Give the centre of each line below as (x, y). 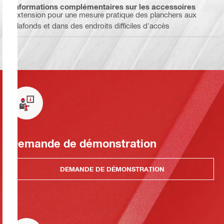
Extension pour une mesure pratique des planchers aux (104, 15)
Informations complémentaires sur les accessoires (104, 6)
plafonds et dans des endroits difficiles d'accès (91, 26)
